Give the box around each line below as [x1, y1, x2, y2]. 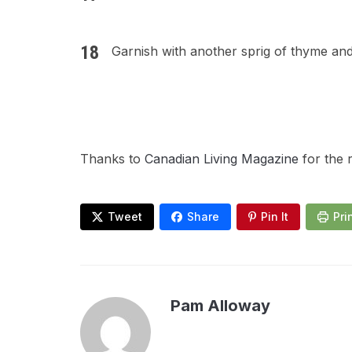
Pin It [261, 210, 288, 223]
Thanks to [80, 151, 145, 167]
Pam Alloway [170, 296, 270, 315]
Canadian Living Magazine [145, 151, 302, 167]
